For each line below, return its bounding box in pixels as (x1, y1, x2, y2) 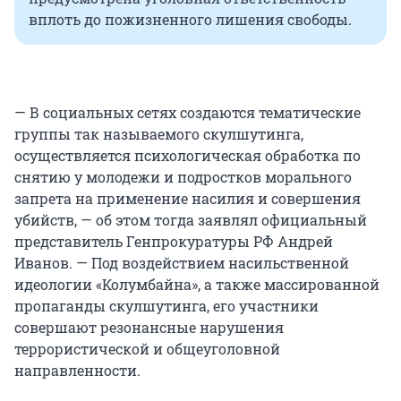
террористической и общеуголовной (14, 338, 280, 358)
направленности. (14, 360, 141, 380)
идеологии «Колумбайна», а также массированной (14, 274, 380, 294)
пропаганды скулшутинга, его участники (14, 295, 319, 315)
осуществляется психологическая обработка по (14, 145, 361, 165)
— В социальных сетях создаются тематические (14, 102, 361, 122)
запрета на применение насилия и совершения (14, 188, 361, 208)
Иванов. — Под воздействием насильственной (14, 252, 349, 272)
